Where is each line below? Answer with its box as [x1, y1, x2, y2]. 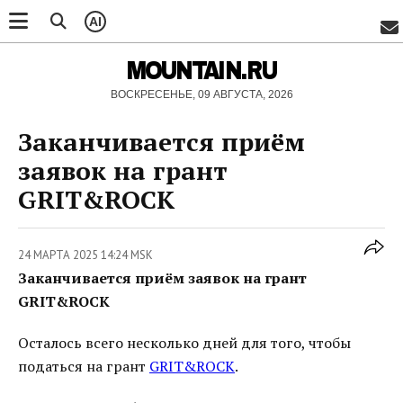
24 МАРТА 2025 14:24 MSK [18, 247, 153, 263]
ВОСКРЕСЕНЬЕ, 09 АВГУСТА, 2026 [110, 88, 293, 101]
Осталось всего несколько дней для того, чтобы [18, 333, 351, 353]
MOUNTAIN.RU [126, 56, 277, 85]
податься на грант [18, 356, 149, 376]
